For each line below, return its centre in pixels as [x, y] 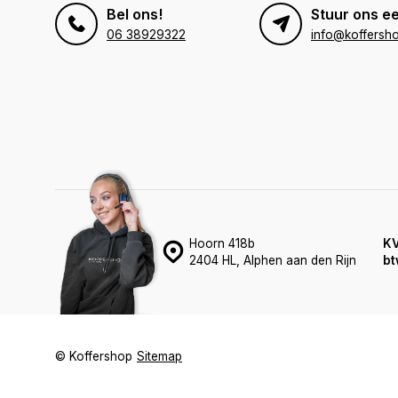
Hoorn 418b [222, 243]
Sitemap [159, 356]
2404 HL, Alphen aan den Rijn [273, 260]
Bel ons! [135, 14]
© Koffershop [94, 356]
